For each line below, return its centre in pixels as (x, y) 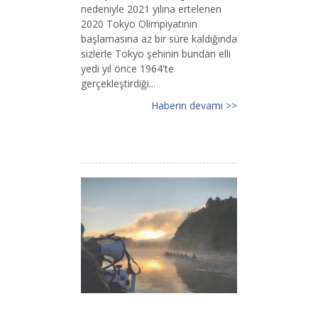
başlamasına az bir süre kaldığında (159, 38)
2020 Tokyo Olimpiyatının (139, 23)
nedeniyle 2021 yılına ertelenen (151, 9)
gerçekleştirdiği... (118, 83)
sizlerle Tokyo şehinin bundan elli (156, 53)
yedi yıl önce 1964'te (127, 68)
